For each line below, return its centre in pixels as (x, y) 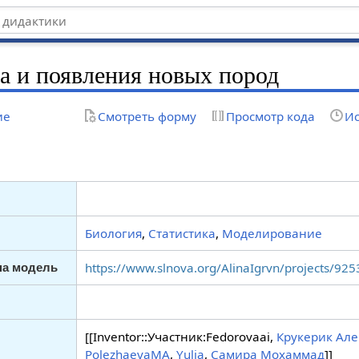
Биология (114, 234)
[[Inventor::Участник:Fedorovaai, (181, 337)
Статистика (182, 234)
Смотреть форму (147, 116)
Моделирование (272, 234)
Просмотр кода (270, 116)
